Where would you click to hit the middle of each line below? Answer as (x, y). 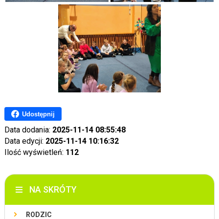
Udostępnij (38, 114)
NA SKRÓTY (53, 190)
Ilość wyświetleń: (35, 153)
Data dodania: (28, 130)
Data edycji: (25, 141)
